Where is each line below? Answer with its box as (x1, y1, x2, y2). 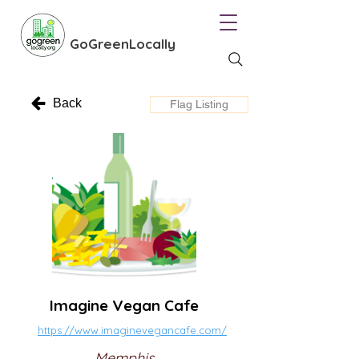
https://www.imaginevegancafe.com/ (38, 324, 227, 337)
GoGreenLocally (70, 35, 175, 52)
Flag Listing (170, 98, 228, 111)
